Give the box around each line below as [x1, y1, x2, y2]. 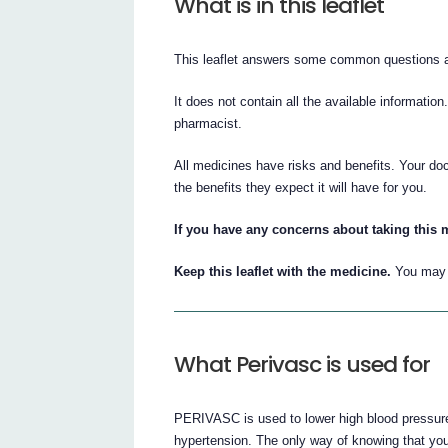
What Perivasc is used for [174, 348, 431, 380]
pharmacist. [174, 115, 243, 131]
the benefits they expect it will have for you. [174, 179, 428, 195]
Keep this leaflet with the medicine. [174, 263, 392, 279]
